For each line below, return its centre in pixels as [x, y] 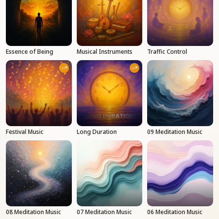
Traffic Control [167, 52]
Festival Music [25, 131]
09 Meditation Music [175, 131]
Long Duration [97, 131]
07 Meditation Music [104, 212]
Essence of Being [30, 52]
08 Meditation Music [33, 212]
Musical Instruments [104, 52]
